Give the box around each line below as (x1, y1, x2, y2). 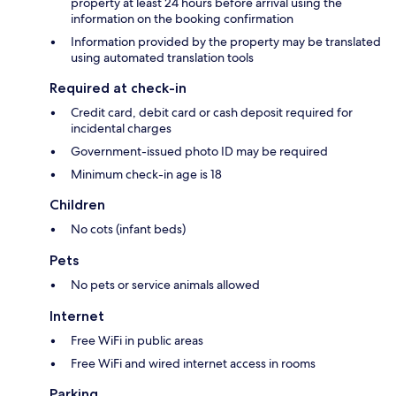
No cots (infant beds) (71, 221, 186, 238)
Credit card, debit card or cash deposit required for (71, 104, 353, 121)
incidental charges (71, 120, 171, 137)
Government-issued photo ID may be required (71, 143, 328, 160)
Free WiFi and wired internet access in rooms (71, 355, 316, 372)
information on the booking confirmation (71, 11, 293, 27)
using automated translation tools (71, 49, 254, 66)
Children (49, 196, 105, 214)
